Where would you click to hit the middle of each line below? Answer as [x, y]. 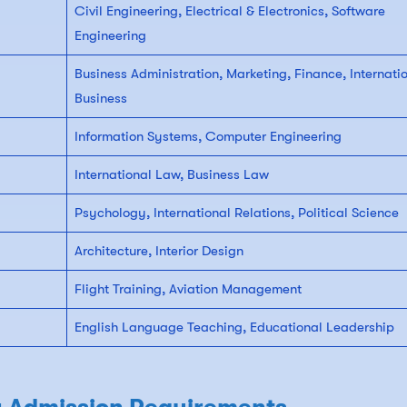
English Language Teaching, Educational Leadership [234, 328]
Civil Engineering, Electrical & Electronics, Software [229, 11]
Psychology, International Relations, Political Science [236, 213]
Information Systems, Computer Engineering [208, 137]
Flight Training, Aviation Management [188, 289]
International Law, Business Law [171, 175]
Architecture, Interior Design [159, 251]
